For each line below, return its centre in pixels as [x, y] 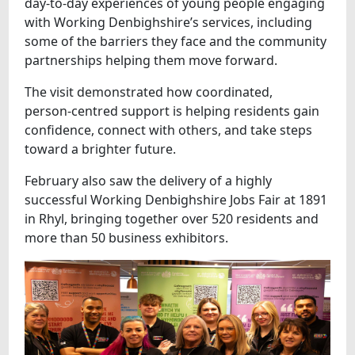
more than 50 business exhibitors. [127, 237]
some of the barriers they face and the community [176, 41]
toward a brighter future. [101, 149]
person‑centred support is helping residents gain [172, 111]
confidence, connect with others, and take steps [169, 130]
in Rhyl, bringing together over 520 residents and [172, 218]
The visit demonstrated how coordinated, [149, 92]
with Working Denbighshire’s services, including [169, 22]
